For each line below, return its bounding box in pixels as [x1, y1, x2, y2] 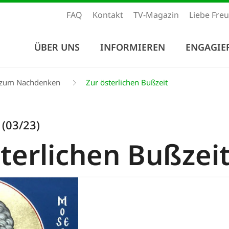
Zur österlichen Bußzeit [84, 77, 168, 87]
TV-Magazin [133, 9, 179, 21]
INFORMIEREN [100, 40, 165, 53]
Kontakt [93, 9, 123, 21]
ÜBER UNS [34, 40, 80, 53]
